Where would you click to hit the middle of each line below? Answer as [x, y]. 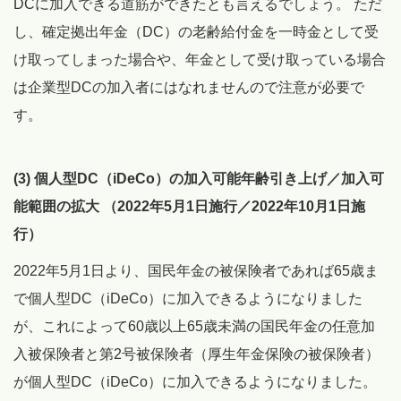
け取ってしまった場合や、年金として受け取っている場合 [200, 60]
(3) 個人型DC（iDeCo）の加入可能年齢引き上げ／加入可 [199, 179]
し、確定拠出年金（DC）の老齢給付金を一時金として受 [196, 32]
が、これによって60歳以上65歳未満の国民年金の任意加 [194, 327]
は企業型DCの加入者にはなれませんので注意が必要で [189, 88]
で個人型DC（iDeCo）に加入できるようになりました [188, 299]
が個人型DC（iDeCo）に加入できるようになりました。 [195, 382]
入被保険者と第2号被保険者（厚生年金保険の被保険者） [196, 354]
